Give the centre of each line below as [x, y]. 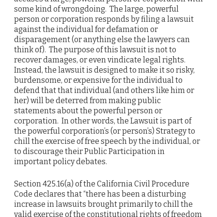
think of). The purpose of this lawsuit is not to [95, 49]
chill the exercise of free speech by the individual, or [107, 141]
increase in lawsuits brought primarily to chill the [103, 204]
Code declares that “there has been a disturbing [100, 194]
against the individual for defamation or [86, 29]
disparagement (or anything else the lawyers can [102, 39]
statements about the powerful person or [88, 110]
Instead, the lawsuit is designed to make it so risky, [104, 70]
